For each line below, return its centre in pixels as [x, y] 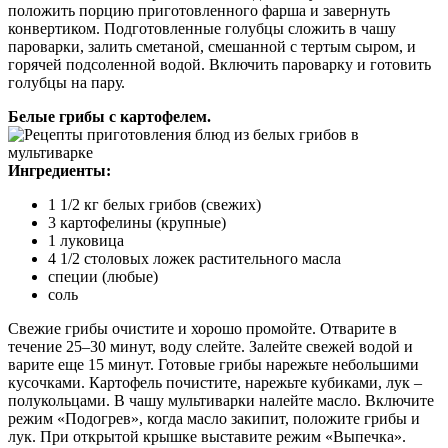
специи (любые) [103, 277]
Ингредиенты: [59, 171]
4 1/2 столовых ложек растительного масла [194, 259]
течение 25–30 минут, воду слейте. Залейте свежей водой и [210, 347]
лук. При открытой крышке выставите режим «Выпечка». [207, 437]
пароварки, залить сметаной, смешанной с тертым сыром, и [212, 47]
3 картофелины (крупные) [137, 223]
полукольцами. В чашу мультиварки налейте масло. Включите [221, 401]
